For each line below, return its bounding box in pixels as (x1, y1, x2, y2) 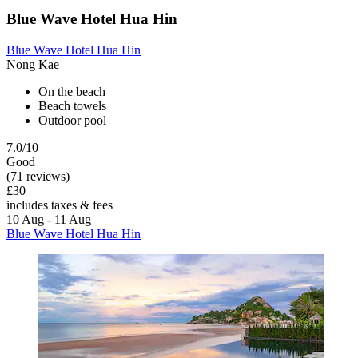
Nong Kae (6, 57, 59, 71)
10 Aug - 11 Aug (6, 212, 91, 226)
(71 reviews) (6, 169, 70, 183)
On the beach (38, 84, 105, 98)
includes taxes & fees (6, 197, 113, 212)
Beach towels (38, 98, 106, 113)
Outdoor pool (38, 113, 106, 127)
